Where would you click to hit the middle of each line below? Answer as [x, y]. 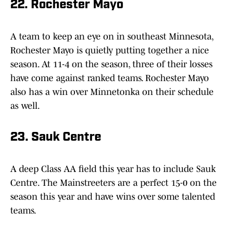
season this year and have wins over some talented [113, 197]
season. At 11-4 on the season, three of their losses [111, 64]
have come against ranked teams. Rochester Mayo [110, 78]
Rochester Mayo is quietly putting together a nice [110, 51]
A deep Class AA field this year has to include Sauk [113, 169]
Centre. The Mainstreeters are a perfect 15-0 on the [113, 183]
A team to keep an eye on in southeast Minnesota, [112, 37]
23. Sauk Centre [56, 138]
